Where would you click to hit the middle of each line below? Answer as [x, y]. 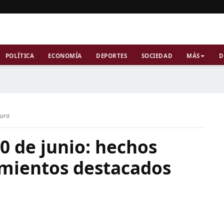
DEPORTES [111, 56]
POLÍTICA [20, 56]
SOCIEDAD [157, 56]
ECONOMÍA [65, 56]
